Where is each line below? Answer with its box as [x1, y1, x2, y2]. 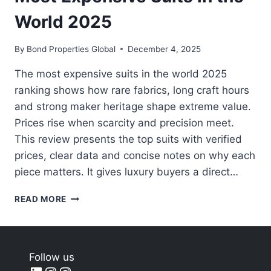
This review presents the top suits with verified [15, 132, 242, 145]
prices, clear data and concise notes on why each [15, 149, 255, 162]
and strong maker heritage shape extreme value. [15, 100, 251, 113]
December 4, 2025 [128, 44, 201, 54]
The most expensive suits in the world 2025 [15, 67, 227, 80]
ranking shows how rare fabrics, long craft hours [15, 83, 249, 96]
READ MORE [15, 194, 67, 204]
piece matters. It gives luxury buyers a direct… [15, 165, 238, 178]
